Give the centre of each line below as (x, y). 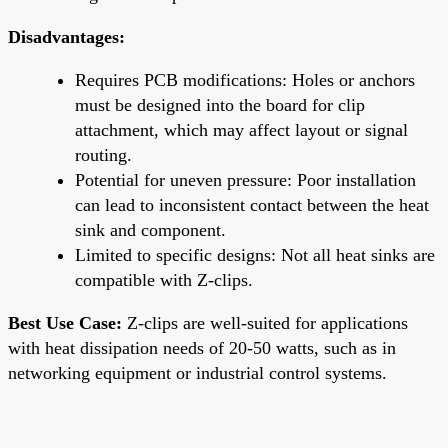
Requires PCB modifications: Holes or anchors (245, 79)
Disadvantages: (66, 36)
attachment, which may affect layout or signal (241, 129)
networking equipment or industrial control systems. (197, 372)
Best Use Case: (65, 322)
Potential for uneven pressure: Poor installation (245, 179)
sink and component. (150, 229)
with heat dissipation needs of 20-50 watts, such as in (202, 347)
